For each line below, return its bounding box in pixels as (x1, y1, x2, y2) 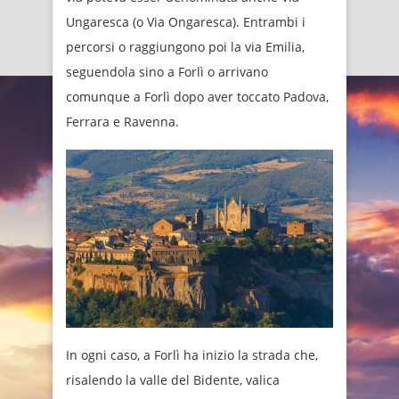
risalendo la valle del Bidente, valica (66, 371, 280, 389)
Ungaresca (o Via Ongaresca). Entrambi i (66, 13, 305, 31)
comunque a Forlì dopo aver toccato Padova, (66, 88, 329, 106)
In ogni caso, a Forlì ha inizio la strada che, (66, 346, 318, 364)
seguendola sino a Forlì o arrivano (66, 63, 268, 81)
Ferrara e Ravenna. (66, 113, 179, 131)
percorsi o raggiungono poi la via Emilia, (66, 38, 305, 56)
